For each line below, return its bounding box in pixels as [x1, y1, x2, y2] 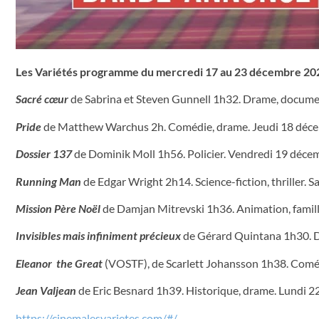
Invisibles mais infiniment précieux [16, 229, 181, 243]
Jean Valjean [16, 283, 76, 298]
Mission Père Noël [16, 201, 100, 215]
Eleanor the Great [16, 256, 103, 270]
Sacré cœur [16, 92, 68, 106]
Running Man [16, 174, 81, 188]
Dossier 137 [16, 147, 72, 161]
